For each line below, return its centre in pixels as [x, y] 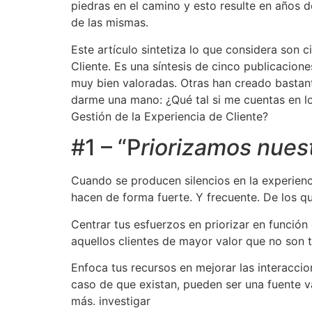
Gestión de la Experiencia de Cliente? [170, 116]
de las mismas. [110, 23]
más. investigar [111, 301]
